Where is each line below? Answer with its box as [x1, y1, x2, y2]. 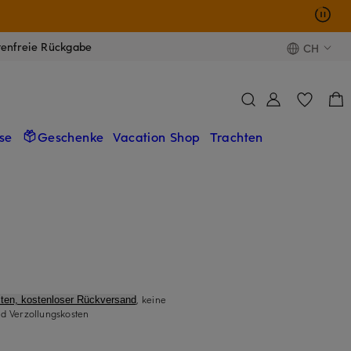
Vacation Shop [113, 127, 201, 145]
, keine [136, 292, 167, 306]
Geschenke [37, 127, 104, 145]
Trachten [209, 127, 263, 145]
